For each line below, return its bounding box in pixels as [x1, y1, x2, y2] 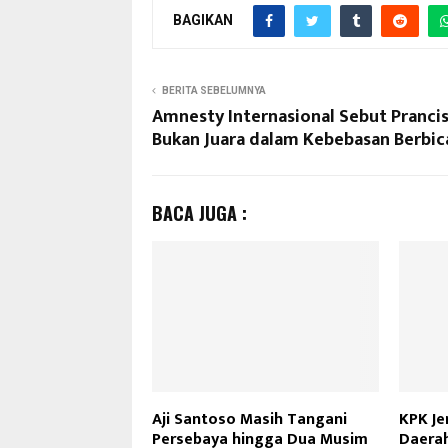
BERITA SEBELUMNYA [162, 85, 266, 96]
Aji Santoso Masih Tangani [152, 406, 347, 434]
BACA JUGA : [152, 200, 247, 226]
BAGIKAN [173, 11, 233, 28]
